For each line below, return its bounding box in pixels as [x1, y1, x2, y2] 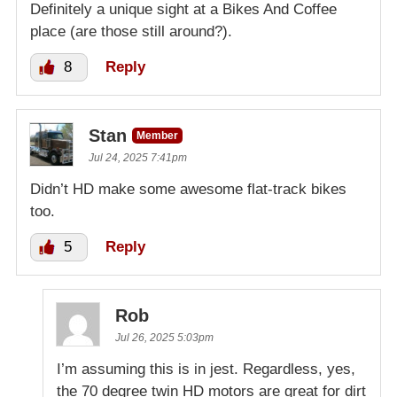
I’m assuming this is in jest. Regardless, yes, [57, 360, 355, 378]
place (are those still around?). [30, 22, 232, 40]
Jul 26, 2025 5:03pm [115, 331, 214, 344]
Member [136, 128, 178, 142]
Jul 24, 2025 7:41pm [89, 151, 187, 164]
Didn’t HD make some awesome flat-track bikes [30, 180, 346, 198]
